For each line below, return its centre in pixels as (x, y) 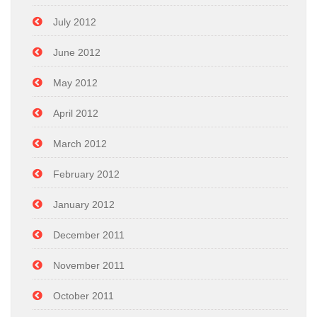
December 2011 (89, 235)
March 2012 (80, 144)
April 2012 (76, 113)
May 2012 (75, 83)
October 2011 (83, 296)
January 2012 (84, 204)
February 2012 (86, 174)
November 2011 (89, 265)
